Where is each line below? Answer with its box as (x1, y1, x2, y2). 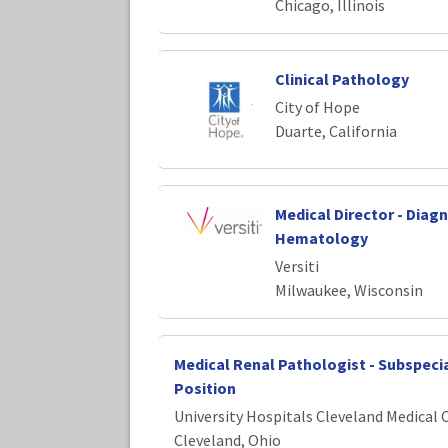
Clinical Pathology (274, 69, 409, 90)
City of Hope (274, 97, 360, 118)
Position (174, 377, 236, 398)
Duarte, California (274, 121, 397, 142)
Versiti (274, 255, 319, 276)
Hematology (274, 227, 368, 248)
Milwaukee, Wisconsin (274, 279, 423, 300)
